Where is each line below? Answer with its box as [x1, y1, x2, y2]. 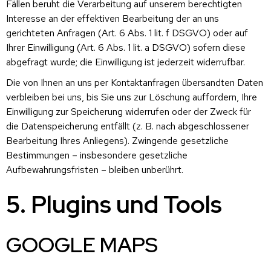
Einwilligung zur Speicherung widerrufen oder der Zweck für [6, 105, 251, 118]
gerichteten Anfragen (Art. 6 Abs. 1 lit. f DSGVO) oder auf [6, 26, 248, 39]
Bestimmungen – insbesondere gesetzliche [6, 148, 188, 162]
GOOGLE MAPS [6, 230, 158, 258]
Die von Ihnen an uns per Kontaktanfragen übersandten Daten [6, 76, 263, 89]
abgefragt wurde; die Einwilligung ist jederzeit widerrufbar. [6, 55, 245, 68]
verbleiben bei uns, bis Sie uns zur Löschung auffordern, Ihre [6, 90, 257, 103]
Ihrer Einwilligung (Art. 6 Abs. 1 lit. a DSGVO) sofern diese [6, 41, 246, 54]
